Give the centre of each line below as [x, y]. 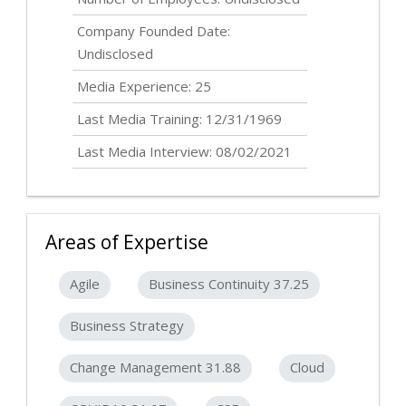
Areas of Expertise [127, 242]
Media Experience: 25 [144, 87]
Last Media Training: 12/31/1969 [179, 119]
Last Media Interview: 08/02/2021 [184, 152]
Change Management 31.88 [155, 367]
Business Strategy [127, 326]
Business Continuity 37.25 [229, 284]
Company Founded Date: [154, 31]
